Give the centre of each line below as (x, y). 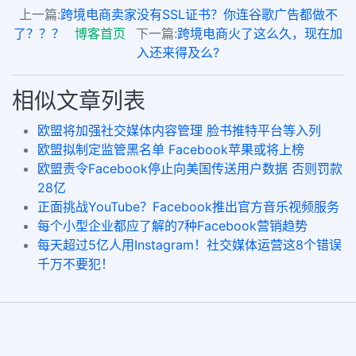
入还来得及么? (178, 53)
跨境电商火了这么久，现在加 (260, 34)
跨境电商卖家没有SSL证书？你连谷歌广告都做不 (199, 15)
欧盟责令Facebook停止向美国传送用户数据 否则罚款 (190, 169)
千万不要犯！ (75, 264)
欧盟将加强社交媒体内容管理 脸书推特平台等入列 (179, 131)
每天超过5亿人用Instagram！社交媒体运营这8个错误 (190, 245)
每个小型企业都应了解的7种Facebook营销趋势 (172, 226)
